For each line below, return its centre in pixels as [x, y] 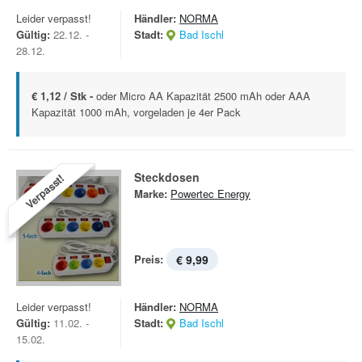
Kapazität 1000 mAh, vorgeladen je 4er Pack [136, 112]
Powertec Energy [210, 194]
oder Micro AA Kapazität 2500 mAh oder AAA [203, 96]
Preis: [149, 259]
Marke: [151, 194]
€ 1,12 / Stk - [64, 96]
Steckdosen [167, 177]
